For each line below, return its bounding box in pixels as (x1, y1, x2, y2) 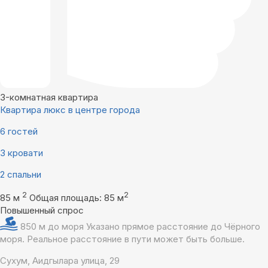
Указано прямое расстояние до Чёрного (86, 221, 260, 233)
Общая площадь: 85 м (29, 192, 124, 204)
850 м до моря (20, 221, 86, 233)
